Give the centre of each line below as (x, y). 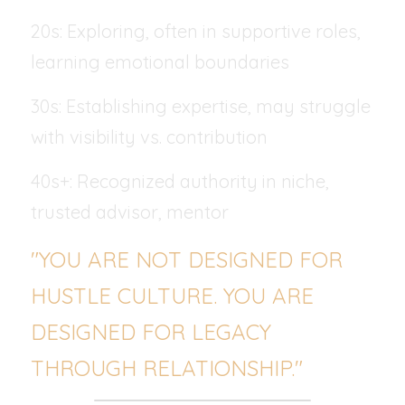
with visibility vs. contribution (149, 137)
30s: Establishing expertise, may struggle (201, 106)
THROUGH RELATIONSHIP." (167, 368)
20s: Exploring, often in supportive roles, (196, 31)
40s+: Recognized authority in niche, (180, 181)
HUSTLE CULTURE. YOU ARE (172, 296)
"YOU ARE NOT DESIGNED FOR (187, 259)
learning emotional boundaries (160, 62)
